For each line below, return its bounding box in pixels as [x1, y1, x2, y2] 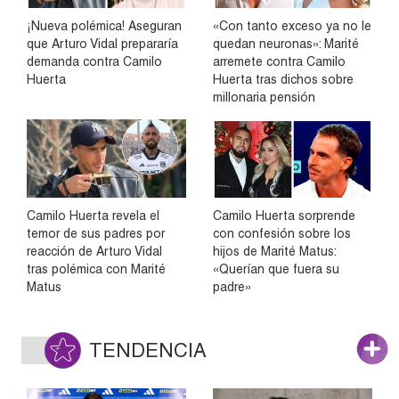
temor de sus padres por [27, 226, 165, 241]
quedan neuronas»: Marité [213, 36, 359, 51]
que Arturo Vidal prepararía [27, 36, 178, 51]
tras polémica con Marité [27, 262, 166, 277]
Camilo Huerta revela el [27, 208, 159, 224]
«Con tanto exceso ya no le [213, 18, 371, 33]
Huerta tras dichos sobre [213, 71, 354, 86]
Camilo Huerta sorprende [213, 208, 355, 224]
